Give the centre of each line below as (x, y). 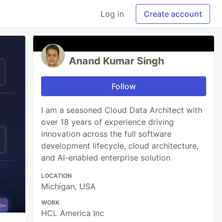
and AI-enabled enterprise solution (106, 158)
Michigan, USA (69, 186)
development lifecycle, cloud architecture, (120, 146)
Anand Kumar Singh (117, 61)
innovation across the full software (107, 134)
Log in (112, 14)
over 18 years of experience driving (108, 122)
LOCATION (57, 176)
